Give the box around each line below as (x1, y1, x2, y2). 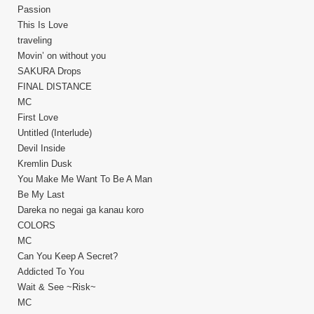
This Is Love (18, 19, 68, 30)
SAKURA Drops (18, 65, 81, 76)
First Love (18, 111, 58, 123)
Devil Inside (18, 142, 65, 153)
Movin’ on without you (18, 50, 106, 61)
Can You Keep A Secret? (18, 250, 118, 261)
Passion (18, 4, 50, 15)
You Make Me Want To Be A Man (18, 173, 152, 184)
